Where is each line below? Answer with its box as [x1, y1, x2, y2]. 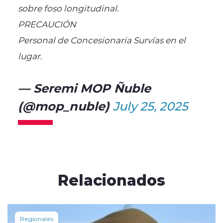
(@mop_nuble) [17, 97, 113, 113]
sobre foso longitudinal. [17, 2, 119, 13]
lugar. [17, 50, 42, 61]
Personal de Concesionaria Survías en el [17, 34, 186, 45]
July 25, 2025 [112, 98, 188, 113]
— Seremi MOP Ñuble [17, 79, 151, 96]
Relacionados [58, 169, 165, 190]
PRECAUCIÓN [17, 18, 76, 29]
